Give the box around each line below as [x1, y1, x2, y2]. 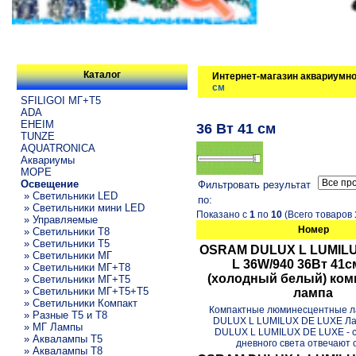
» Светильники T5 [20, 237, 110, 250]
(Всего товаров [281, 209, 354, 221]
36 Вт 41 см [195, 120, 276, 137]
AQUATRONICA [20, 141, 95, 154]
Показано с [195, 209, 250, 221]
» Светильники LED [20, 189, 118, 202]
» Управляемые [20, 213, 98, 226]
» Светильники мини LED [20, 201, 145, 214]
